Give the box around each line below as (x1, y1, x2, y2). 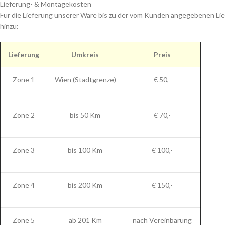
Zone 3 (12, 146, 35, 154)
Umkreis (71, 50, 99, 59)
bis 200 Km (68, 181, 102, 189)
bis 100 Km (68, 146, 102, 154)
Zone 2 (12, 110, 35, 119)
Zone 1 (12, 75, 35, 84)
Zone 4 (12, 181, 35, 189)
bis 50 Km (70, 110, 100, 119)
